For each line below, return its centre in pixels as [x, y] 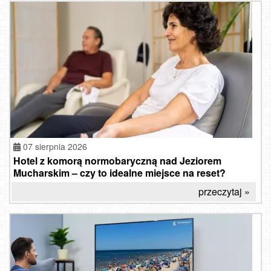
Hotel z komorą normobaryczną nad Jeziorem [117, 161]
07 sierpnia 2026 [55, 147]
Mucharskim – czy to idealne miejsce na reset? [119, 173]
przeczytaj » [224, 192]
